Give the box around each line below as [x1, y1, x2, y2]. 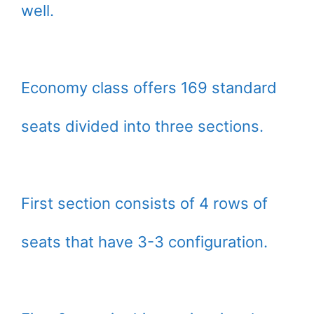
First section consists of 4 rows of [21, 194, 268, 213]
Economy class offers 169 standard [21, 78, 277, 97]
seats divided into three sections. [21, 117, 264, 136]
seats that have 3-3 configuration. [21, 233, 268, 252]
